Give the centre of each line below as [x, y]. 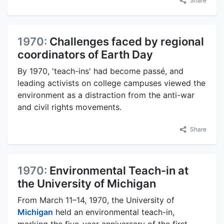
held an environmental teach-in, [114, 212]
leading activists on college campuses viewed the [111, 83]
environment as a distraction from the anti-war [106, 95]
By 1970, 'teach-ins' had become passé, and [100, 71]
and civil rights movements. [69, 107]
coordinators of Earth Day [85, 55]
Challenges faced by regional [127, 42]
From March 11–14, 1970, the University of [96, 200]
